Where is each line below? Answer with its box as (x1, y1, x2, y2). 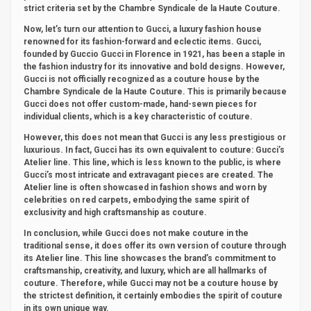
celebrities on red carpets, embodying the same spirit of (24, 195, 249, 205)
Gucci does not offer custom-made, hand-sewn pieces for (24, 99, 257, 109)
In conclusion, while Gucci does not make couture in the (24, 228, 249, 238)
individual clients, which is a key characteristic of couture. (24, 112, 253, 121)
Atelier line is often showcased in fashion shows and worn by (24, 183, 267, 192)
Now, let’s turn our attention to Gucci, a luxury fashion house (24, 24, 262, 34)
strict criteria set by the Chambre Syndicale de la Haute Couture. (24, 3, 280, 13)
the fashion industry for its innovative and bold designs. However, (24, 62, 285, 72)
